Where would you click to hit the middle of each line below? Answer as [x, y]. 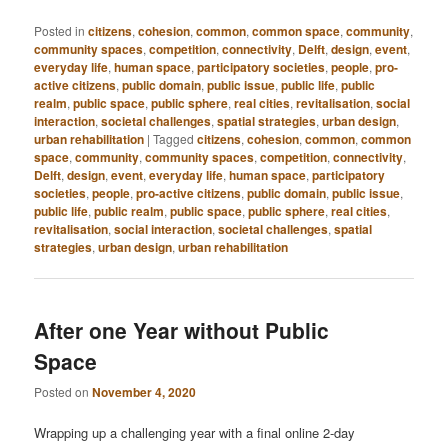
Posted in [60, 31]
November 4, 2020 [144, 392]
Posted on [63, 392]
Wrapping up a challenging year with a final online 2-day [195, 433]
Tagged [174, 139]
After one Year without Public [182, 329]
